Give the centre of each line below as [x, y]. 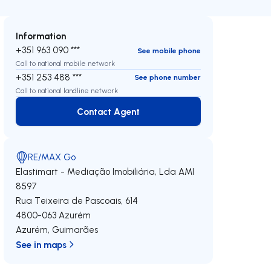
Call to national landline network [67, 90]
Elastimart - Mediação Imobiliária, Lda [96, 171]
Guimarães [75, 230]
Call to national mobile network [66, 63]
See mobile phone [169, 50]
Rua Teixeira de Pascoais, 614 [77, 201]
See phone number [167, 77]
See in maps [41, 244]
